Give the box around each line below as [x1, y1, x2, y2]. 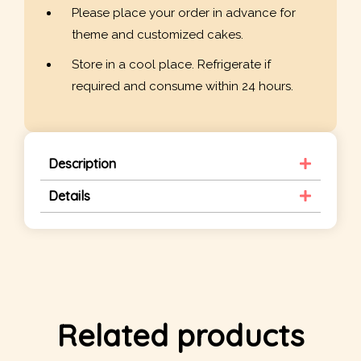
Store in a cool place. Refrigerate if [72, 57, 271, 73]
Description [48, 155, 116, 172]
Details [48, 187, 90, 204]
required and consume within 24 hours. [72, 79, 293, 94]
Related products [56, 316, 305, 354]
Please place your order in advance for [72, 6, 296, 21]
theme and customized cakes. [72, 27, 243, 43]
